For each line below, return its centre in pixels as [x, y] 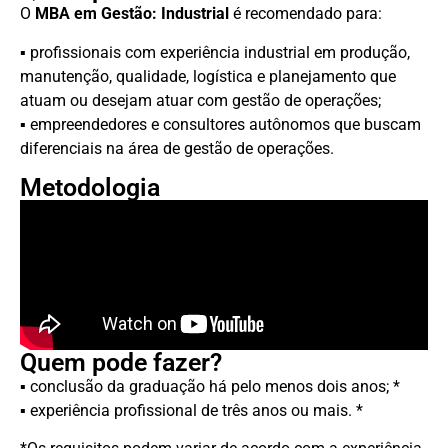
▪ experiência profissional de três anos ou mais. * [191, 411]
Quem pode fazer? [121, 363]
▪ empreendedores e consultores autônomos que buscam [220, 124]
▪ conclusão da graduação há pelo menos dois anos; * [210, 387]
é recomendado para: [305, 14]
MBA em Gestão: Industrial [130, 14]
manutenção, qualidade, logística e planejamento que [208, 76]
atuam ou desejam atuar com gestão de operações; [200, 100]
